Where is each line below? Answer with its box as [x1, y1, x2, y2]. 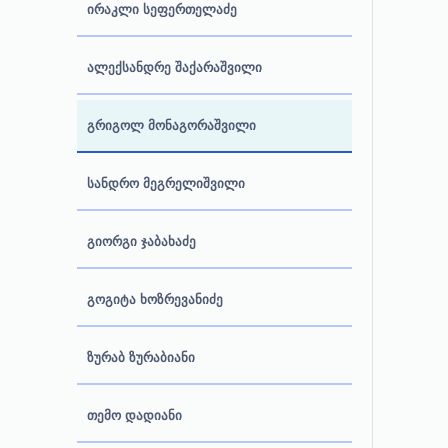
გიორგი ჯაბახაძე [87, 231, 196, 252]
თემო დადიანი [87, 405, 182, 426]
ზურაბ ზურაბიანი [87, 347, 195, 368]
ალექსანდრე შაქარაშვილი [87, 57, 262, 78]
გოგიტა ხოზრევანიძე [87, 289, 223, 310]
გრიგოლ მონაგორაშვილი [87, 115, 256, 136]
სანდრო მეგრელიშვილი [87, 173, 245, 194]
